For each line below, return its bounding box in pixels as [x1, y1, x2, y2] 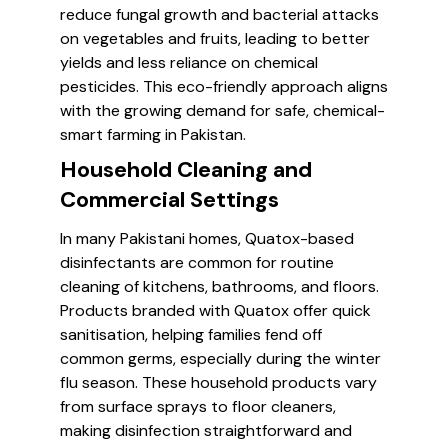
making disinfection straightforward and [60, 420, 352, 441]
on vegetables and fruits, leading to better [60, 28, 370, 49]
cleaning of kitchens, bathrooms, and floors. [60, 276, 379, 297]
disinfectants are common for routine [60, 252, 334, 273]
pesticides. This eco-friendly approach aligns [60, 76, 388, 97]
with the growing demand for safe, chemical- [60, 100, 385, 121]
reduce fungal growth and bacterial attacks [60, 4, 379, 25]
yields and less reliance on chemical [60, 52, 318, 73]
